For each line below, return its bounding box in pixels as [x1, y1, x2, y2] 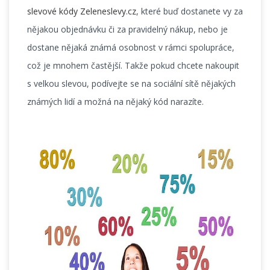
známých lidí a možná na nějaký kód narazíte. [27, 96, 204, 108]
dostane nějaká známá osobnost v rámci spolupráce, [27, 42, 234, 54]
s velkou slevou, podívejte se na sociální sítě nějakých [27, 78, 236, 90]
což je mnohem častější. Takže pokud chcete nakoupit [27, 60, 239, 72]
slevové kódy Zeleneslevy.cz [27, 5, 136, 17]
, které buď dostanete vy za [136, 5, 243, 17]
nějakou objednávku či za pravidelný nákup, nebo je [27, 24, 228, 36]
